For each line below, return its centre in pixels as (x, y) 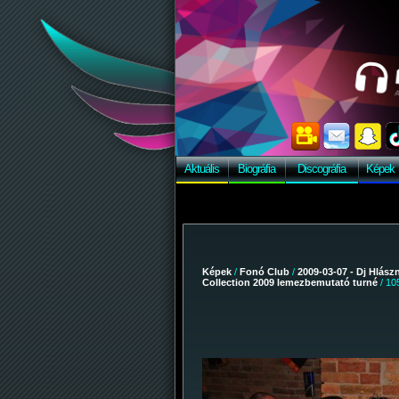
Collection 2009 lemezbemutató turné (290, 282)
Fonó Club (265, 272)
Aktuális (202, 169)
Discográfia (322, 169)
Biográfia (256, 169)
